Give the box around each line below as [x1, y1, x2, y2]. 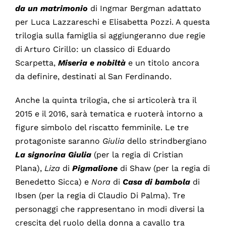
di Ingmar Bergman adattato [90, 4, 201, 14]
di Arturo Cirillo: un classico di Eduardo [15, 44, 171, 54]
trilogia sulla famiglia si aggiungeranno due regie [15, 31, 205, 41]
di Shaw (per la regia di [120, 163, 210, 174]
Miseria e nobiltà [58, 58, 128, 68]
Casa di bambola [122, 177, 193, 187]
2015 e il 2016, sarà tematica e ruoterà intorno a [15, 109, 203, 119]
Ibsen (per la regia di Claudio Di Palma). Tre [15, 191, 185, 201]
